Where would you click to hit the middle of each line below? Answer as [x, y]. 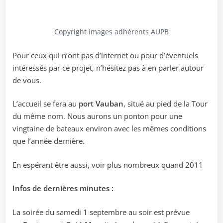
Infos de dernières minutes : [63, 188]
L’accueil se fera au [46, 104]
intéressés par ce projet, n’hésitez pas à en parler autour [108, 67]
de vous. [27, 80]
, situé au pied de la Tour [166, 104]
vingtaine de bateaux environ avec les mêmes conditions [109, 129]
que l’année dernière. [49, 141]
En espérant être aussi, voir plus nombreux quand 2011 [108, 165]
